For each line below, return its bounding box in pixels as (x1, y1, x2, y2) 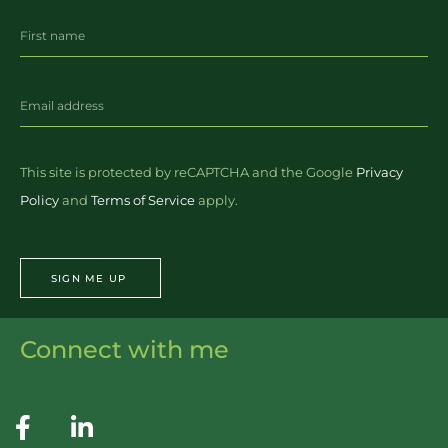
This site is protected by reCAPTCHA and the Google (20, 163, 356, 180)
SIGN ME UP (51, 271, 126, 285)
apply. (195, 191, 238, 208)
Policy (20, 191, 59, 208)
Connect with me (20, 335, 229, 365)
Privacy (356, 163, 403, 180)
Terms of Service (91, 191, 195, 208)
